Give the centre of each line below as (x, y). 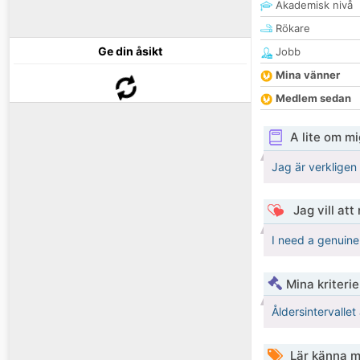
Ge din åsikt (130, 51)
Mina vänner (308, 75)
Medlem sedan (313, 98)
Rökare (291, 29)
